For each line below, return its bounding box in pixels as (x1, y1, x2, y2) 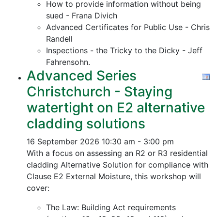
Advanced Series (27, 67, 137, 84)
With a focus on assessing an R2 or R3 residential (27, 148, 208, 158)
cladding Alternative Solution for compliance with (27, 160, 208, 170)
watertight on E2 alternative (27, 99, 205, 116)
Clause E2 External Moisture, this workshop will (27, 171, 201, 181)
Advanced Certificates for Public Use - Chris (46, 22, 210, 32)
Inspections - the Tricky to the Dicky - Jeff (46, 46, 202, 55)
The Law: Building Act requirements (46, 202, 176, 212)
